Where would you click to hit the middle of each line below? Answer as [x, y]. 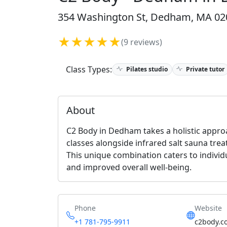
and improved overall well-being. [129, 167]
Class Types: [89, 69]
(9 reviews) [142, 42]
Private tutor [205, 69]
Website [208, 208]
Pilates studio [146, 69]
